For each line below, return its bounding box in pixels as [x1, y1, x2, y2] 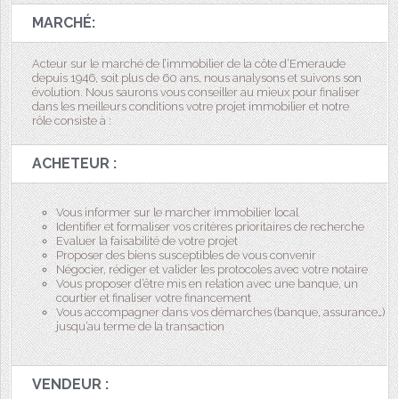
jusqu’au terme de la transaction [56, 319, 224, 333]
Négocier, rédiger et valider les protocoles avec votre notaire [56, 262, 368, 276]
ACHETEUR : [32, 154, 117, 172]
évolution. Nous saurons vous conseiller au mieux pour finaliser [32, 85, 360, 99]
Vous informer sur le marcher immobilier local [56, 205, 298, 219]
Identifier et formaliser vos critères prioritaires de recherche [56, 219, 364, 233]
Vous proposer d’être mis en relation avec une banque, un [56, 276, 358, 290]
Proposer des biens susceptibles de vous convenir [56, 248, 316, 262]
